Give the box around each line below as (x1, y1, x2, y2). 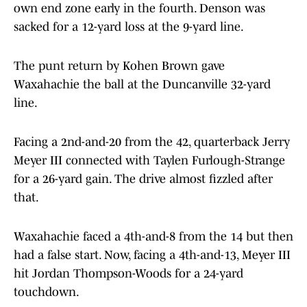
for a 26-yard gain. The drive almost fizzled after (14, 172, 273, 186)
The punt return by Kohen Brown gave (14, 59, 225, 73)
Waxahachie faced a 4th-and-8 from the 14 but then (14, 230, 293, 244)
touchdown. (14, 285, 79, 299)
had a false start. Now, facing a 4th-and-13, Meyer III (14, 248, 291, 262)
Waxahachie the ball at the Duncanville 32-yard (14, 77, 271, 92)
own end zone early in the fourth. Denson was (14, 1, 265, 16)
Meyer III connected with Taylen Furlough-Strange (14, 153, 285, 168)
